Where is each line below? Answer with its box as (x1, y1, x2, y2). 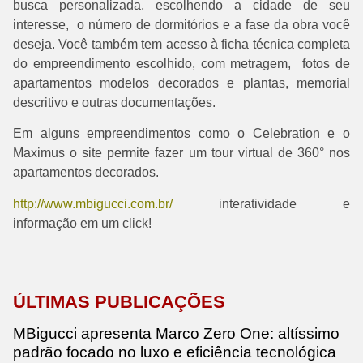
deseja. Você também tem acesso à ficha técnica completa (13, 36, 350, 51)
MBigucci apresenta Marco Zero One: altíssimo (13, 323, 340, 342)
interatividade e (219, 196, 350, 211)
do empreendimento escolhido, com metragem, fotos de (13, 56, 350, 70)
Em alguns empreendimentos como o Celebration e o (13, 126, 350, 141)
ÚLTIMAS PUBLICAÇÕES (13, 291, 225, 312)
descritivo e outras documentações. (13, 95, 216, 109)
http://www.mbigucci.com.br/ (13, 196, 173, 211)
